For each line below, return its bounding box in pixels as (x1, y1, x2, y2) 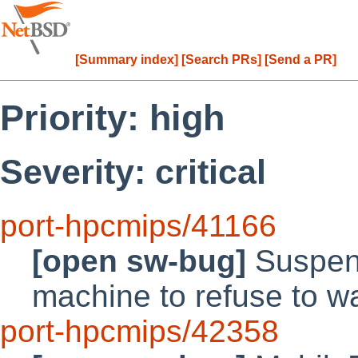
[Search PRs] (181, 53, 261, 67)
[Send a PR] (265, 53, 336, 67)
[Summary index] (75, 53, 178, 67)
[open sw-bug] (32, 243, 246, 278)
